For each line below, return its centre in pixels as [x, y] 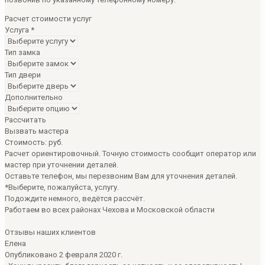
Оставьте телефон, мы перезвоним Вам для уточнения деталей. [121, 176]
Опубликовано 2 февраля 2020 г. [64, 254]
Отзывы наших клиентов [50, 232]
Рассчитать [25, 119]
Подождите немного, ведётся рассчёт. [75, 198]
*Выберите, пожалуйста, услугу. [62, 187]
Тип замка [22, 52]
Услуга [18, 30]
